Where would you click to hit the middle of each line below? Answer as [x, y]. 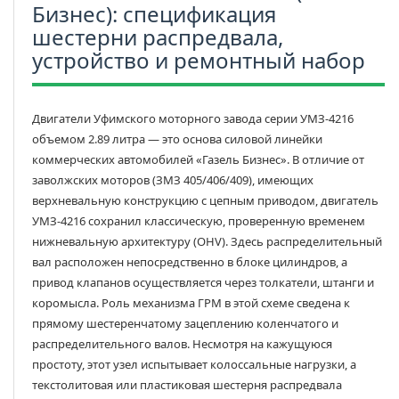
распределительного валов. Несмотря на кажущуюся [182, 344]
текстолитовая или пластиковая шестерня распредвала [187, 385]
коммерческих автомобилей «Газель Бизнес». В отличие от [198, 160]
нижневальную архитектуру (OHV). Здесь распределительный [207, 242]
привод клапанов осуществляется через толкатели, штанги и [203, 283]
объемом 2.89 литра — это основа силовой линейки [177, 139]
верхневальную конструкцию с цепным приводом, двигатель [205, 201]
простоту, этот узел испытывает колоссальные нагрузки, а [194, 365]
